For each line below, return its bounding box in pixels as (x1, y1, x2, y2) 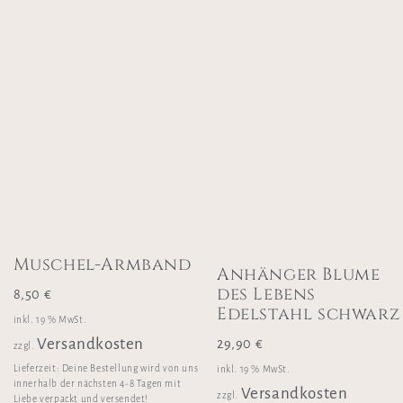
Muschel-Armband (13, 253, 192, 277)
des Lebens (217, 282, 317, 307)
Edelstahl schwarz (217, 302, 401, 327)
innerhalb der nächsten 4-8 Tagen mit (13, 379, 182, 390)
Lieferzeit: (13, 363, 62, 374)
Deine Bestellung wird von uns (61, 363, 199, 374)
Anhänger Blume (217, 263, 381, 287)
